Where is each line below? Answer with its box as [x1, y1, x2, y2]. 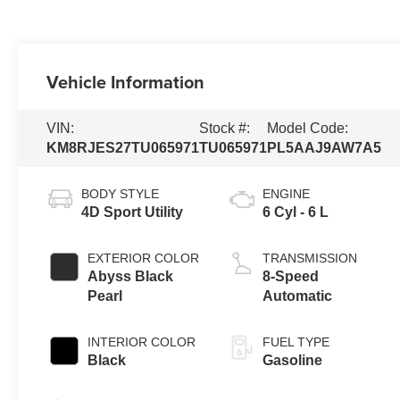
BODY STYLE [81, 186, 160, 201]
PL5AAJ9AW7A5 [267, 139, 382, 155]
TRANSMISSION [262, 250, 357, 265]
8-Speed [262, 268, 319, 284]
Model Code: [267, 120, 349, 136]
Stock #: [199, 120, 251, 136]
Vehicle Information [46, 68, 205, 95]
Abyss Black [87, 268, 174, 284]
